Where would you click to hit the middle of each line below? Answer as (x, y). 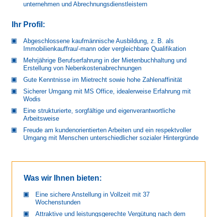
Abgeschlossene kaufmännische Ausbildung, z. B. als (99, 41)
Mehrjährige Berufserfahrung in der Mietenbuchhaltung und (105, 61)
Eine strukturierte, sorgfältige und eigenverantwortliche (99, 111)
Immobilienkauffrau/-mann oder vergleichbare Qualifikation (105, 49)
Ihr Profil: (28, 25)
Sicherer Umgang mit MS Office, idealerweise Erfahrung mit (107, 92)
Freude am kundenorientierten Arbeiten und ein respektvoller (107, 130)
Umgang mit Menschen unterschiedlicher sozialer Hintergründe (111, 138)
